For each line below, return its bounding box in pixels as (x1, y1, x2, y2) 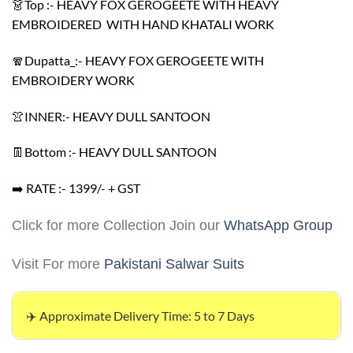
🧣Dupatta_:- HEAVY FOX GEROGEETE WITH (12, 52, 264, 68)
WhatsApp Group (224, 217, 333, 234)
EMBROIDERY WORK (12, 72, 135, 87)
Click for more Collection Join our (12, 217, 224, 234)
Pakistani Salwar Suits (104, 255, 244, 272)
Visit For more (12, 255, 104, 272)
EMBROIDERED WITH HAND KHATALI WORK (12, 17, 274, 32)
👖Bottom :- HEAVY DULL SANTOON (12, 144, 217, 160)
